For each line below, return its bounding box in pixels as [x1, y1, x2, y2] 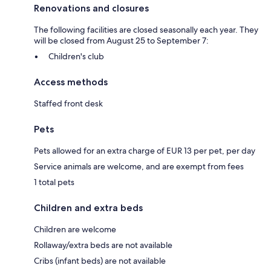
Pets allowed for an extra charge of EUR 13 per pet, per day [34, 145, 255, 157]
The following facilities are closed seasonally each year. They [34, 24, 258, 36]
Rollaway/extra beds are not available [34, 240, 172, 251]
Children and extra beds [34, 202, 143, 214]
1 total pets [34, 177, 74, 188]
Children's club [48, 51, 104, 62]
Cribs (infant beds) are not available [34, 255, 166, 267]
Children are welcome [34, 224, 116, 235]
